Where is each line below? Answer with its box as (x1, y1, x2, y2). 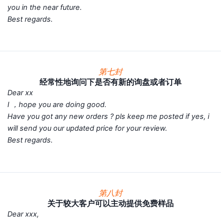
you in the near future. (7, 2, 97, 12)
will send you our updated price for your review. (7, 124, 182, 133)
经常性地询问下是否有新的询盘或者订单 (39, 77, 182, 87)
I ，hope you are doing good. (7, 100, 121, 110)
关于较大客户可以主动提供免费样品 (47, 198, 174, 209)
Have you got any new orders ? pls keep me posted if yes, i (7, 112, 209, 121)
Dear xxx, (7, 210, 54, 219)
